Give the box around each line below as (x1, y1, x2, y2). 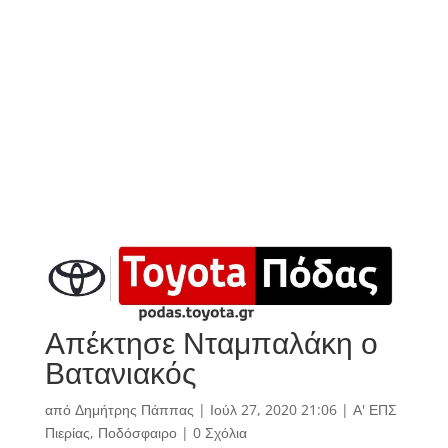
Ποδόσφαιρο (97, 423, 177, 443)
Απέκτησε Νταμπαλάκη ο (44, 322, 378, 364)
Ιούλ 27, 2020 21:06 (209, 400, 337, 420)
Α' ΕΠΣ (352, 400, 397, 420)
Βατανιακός (44, 352, 196, 394)
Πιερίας (44, 423, 90, 443)
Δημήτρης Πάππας (74, 400, 194, 420)
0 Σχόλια (192, 423, 247, 443)
